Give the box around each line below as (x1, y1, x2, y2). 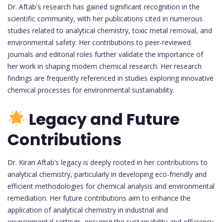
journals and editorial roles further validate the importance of (7, 49, 203, 59)
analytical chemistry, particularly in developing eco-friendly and (7, 169, 207, 179)
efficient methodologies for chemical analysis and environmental (7, 181, 215, 191)
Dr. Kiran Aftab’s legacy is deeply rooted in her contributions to (7, 158, 208, 167)
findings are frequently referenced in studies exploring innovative (7, 73, 214, 83)
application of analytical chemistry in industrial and (7, 205, 168, 215)
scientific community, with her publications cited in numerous (7, 13, 203, 23)
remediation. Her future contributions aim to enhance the (7, 193, 191, 203)
